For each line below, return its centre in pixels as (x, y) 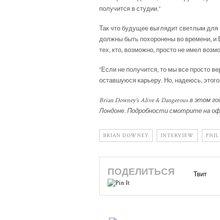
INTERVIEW (177, 136)
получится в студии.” (130, 9)
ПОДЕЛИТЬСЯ (142, 172)
